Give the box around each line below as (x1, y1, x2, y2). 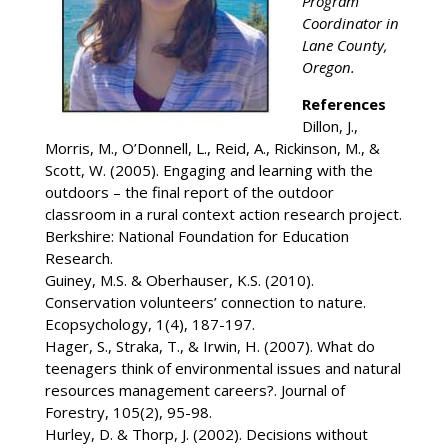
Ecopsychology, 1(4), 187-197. (44, 313, 255, 334)
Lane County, (301, 34, 388, 55)
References (301, 93, 386, 114)
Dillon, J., (301, 115, 358, 136)
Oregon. (301, 56, 355, 77)
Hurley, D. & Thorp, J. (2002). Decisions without (44, 423, 368, 444)
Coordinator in (301, 12, 399, 33)
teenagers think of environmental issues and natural (44, 357, 401, 378)
